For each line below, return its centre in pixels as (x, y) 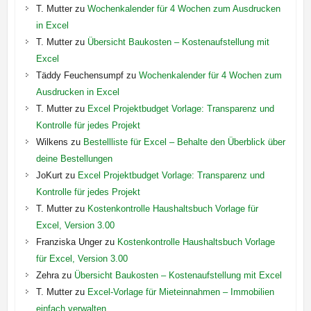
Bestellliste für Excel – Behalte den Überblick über (184, 142)
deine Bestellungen (74, 159)
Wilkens (52, 142)
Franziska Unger (69, 242)
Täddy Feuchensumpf (79, 76)
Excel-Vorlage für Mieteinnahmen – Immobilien (180, 292)
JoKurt (49, 176)
